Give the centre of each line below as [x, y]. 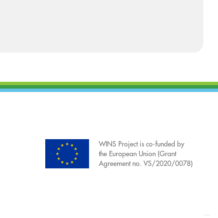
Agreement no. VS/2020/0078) [146, 164]
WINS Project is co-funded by [142, 144]
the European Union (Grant [137, 154]
